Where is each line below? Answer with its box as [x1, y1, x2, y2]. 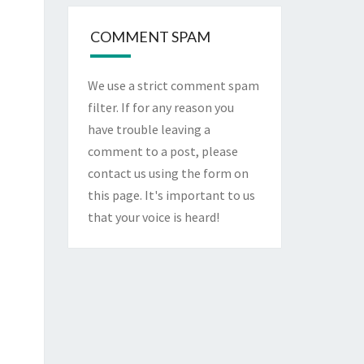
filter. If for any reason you [87, 99, 234, 116]
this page [87, 187, 140, 204]
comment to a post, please [87, 143, 238, 160]
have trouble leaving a [87, 121, 210, 138]
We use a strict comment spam [87, 77, 259, 94]
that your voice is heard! [87, 209, 219, 226]
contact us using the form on [87, 165, 249, 182]
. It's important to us [139, 187, 255, 204]
